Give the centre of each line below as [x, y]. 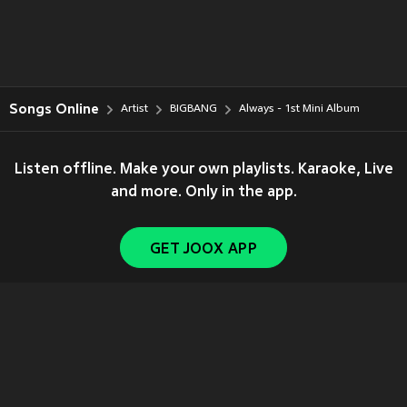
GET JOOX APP [203, 250]
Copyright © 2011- [108, 324]
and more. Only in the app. [203, 193]
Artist [134, 109]
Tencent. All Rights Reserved [268, 324]
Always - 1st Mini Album [299, 109]
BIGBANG [194, 109]
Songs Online [54, 109]
